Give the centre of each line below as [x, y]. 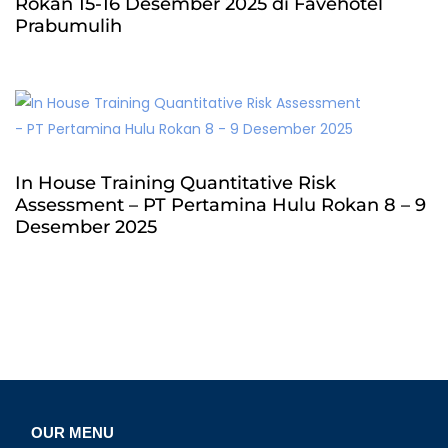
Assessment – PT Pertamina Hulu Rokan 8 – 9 [220, 205]
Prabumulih [68, 26]
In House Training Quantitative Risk [175, 183]
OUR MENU [72, 432]
